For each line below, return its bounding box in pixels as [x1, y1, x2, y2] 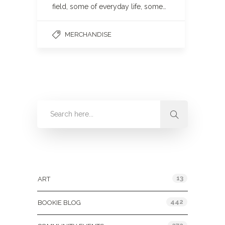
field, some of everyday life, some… [52, 3, 166, 11]
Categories [37, 153, 78, 161]
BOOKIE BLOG [38, 199, 81, 206]
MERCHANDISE [65, 31, 111, 38]
